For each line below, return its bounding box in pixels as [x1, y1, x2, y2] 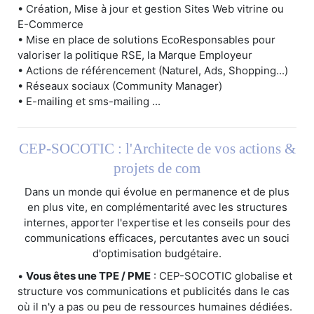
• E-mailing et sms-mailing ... [18, 95, 161, 109]
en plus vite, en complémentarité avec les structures [27, 200, 287, 214]
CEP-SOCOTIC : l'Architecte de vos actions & [18, 140, 296, 158]
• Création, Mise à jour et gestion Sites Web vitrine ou [18, 2, 284, 16]
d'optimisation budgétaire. [93, 247, 221, 261]
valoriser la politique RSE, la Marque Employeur [18, 48, 252, 62]
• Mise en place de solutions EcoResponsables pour [18, 33, 275, 47]
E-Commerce [18, 18, 83, 32]
